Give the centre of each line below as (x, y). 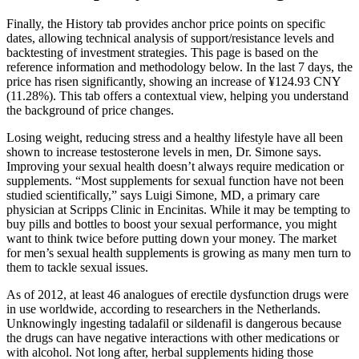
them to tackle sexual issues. (77, 268)
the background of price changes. (90, 111)
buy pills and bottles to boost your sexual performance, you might (171, 224)
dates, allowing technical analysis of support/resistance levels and (170, 38)
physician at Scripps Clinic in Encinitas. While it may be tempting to (178, 210)
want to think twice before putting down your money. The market (171, 239)
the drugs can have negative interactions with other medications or (173, 338)
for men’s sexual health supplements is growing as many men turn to (179, 253)
